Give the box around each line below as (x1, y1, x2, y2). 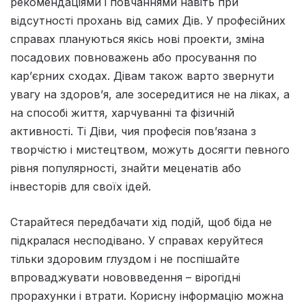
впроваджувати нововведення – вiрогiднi (10, 270, 240, 285)
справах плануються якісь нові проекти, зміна (10, 32, 264, 46)
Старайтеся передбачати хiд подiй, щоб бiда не (10, 215, 272, 229)
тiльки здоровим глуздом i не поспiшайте (10, 252, 240, 266)
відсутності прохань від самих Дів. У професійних (10, 14, 286, 28)
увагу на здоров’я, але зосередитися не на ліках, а (10, 87, 290, 102)
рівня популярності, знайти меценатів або (10, 161, 241, 176)
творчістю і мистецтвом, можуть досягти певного (10, 143, 290, 157)
